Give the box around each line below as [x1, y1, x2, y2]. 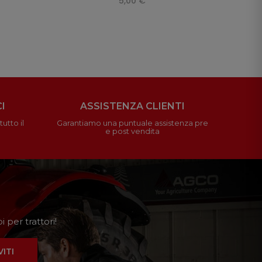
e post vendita [105, 126, 160, 136]
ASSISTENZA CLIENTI [80, 100, 185, 112]
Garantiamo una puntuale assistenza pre [56, 118, 208, 127]
